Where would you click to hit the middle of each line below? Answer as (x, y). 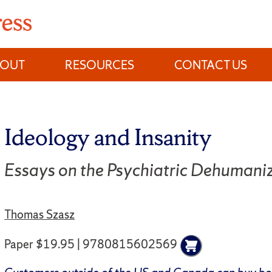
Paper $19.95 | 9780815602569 (91, 244)
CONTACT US (211, 65)
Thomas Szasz (40, 214)
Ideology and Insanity (108, 137)
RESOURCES (100, 65)
